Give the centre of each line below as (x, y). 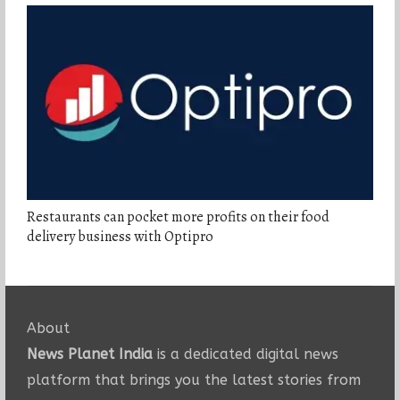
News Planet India (89, 354)
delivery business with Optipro (120, 237)
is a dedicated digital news (245, 354)
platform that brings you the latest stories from (193, 380)
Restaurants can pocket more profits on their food (178, 217)
